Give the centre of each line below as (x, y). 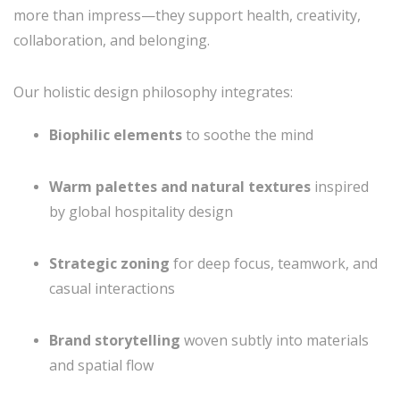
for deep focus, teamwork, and (274, 263)
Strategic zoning (109, 263)
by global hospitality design (141, 212)
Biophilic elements (116, 135)
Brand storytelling (115, 340)
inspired (340, 187)
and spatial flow (101, 365)
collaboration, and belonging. (112, 40)
